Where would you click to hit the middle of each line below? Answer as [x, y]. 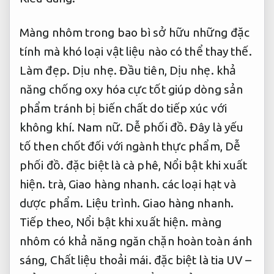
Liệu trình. [113, 203]
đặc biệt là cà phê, [113, 165]
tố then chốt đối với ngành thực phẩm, [122, 146]
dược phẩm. [53, 203]
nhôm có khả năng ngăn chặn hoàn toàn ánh [136, 241]
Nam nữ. [100, 128]
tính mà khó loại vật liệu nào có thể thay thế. [136, 52]
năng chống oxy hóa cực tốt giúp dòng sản [131, 90]
